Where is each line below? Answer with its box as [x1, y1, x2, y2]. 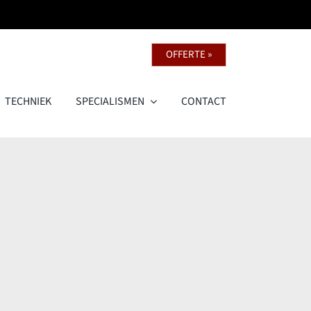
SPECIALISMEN [76, 94, 145, 109]
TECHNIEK [5, 94, 52, 109]
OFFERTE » [166, 47, 212, 62]
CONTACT [181, 94, 227, 109]
